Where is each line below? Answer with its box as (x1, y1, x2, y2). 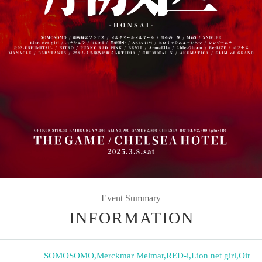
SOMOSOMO (44, 250, 94, 260)
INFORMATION (69, 208, 194, 227)
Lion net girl (191, 250, 236, 260)
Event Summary (101, 192, 161, 203)
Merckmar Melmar (96, 250, 164, 260)
